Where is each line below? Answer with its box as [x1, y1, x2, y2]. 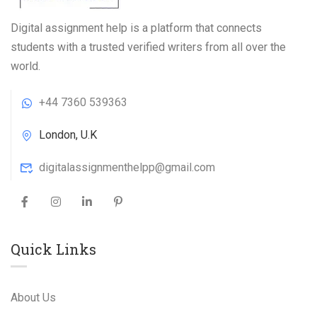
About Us [11, 291, 56, 304]
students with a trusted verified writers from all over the [11, 40, 286, 54]
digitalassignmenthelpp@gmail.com [39, 161, 215, 174]
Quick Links [11, 240, 96, 258]
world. [11, 59, 40, 73]
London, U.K [39, 128, 97, 142]
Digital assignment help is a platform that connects [11, 21, 262, 35]
